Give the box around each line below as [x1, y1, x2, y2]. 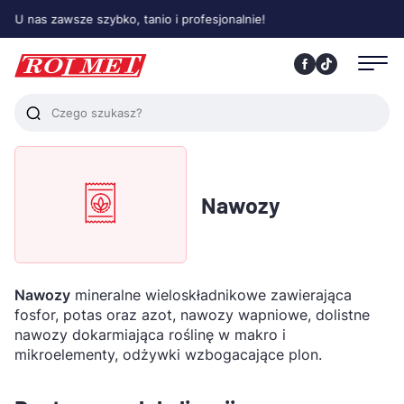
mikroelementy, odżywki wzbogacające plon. [14, 345, 322, 363]
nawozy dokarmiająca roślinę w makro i [14, 326, 286, 344]
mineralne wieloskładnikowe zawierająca [70, 286, 352, 304]
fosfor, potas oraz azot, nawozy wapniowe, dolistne [14, 306, 370, 324]
